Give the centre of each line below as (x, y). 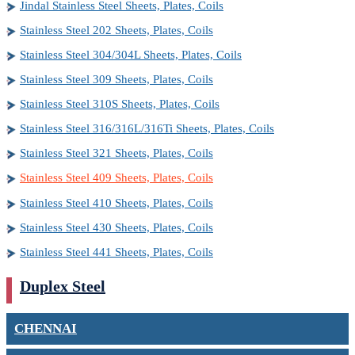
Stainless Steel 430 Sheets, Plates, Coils (116, 228)
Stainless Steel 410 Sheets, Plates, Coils (116, 203)
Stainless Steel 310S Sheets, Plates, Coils (120, 104)
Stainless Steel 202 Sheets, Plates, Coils (116, 31)
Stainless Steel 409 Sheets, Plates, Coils (116, 178)
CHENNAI (46, 329)
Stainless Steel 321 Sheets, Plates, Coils (116, 153)
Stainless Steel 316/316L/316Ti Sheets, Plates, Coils (147, 129)
